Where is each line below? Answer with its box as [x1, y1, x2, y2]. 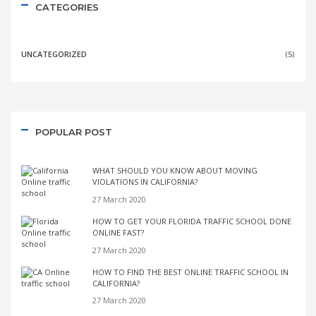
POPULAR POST [35, 126, 112, 138]
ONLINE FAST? [92, 226, 144, 238]
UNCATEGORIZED [21, 48, 87, 59]
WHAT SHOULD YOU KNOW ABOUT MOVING [92, 165, 257, 176]
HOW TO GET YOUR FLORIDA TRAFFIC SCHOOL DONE [92, 215, 291, 226]
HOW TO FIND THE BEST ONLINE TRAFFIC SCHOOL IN [92, 266, 288, 277]
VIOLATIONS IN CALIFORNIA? [92, 176, 197, 188]
